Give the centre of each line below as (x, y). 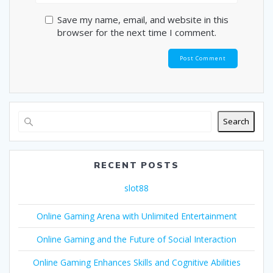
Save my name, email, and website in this (143, 20)
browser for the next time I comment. (136, 33)
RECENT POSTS (136, 165)
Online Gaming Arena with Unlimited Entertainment (136, 216)
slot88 (136, 188)
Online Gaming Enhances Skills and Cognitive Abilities (136, 262)
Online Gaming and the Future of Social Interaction (136, 239)
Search (236, 122)
